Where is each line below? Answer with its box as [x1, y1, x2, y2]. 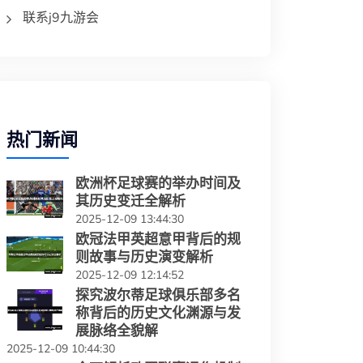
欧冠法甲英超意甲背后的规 [75, 231, 241, 247]
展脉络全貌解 [75, 322, 158, 339]
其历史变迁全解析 [75, 193, 186, 209]
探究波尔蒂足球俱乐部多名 [75, 287, 241, 303]
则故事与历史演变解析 [75, 249, 213, 265]
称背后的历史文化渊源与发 [75, 305, 241, 321]
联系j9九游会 [23, 9, 99, 27]
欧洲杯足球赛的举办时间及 [75, 175, 241, 191]
